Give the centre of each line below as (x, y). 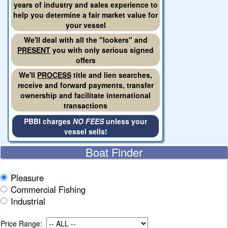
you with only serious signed (102, 50)
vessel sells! (85, 131)
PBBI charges (48, 121)
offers (85, 60)
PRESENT (34, 50)
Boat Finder (114, 152)
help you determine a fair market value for (85, 15)
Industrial (28, 201)
